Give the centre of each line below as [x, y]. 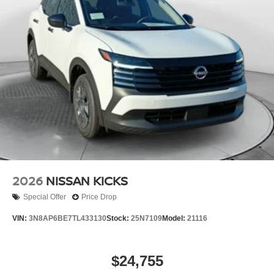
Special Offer [45, 197]
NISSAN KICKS [87, 180]
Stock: [119, 219]
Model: [175, 219]
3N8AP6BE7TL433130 [68, 219]
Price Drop [99, 197]
